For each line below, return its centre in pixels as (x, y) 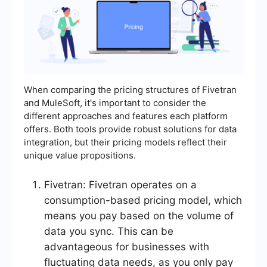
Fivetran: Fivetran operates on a (120, 185)
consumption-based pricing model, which (143, 201)
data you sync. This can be (109, 232)
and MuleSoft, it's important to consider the (115, 103)
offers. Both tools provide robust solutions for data (130, 129)
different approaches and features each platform (126, 116)
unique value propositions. (80, 156)
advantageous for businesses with (127, 247)
